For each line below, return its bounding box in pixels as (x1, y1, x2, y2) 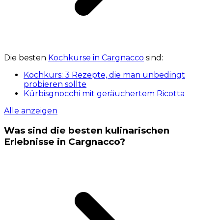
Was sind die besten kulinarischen (4, 124, 169, 136)
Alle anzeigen (4, 106, 57, 116)
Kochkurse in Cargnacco (48, 53, 144, 63)
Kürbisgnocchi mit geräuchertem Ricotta (24, 89, 185, 99)
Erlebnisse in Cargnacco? (4, 136, 125, 147)
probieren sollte (24, 80, 86, 89)
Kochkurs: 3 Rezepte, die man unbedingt (24, 70, 185, 80)
